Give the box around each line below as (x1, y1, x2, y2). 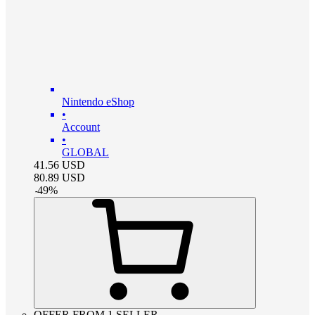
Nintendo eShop (62, 95, 134, 108)
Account (62, 120, 100, 133)
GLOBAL (62, 146, 109, 158)
